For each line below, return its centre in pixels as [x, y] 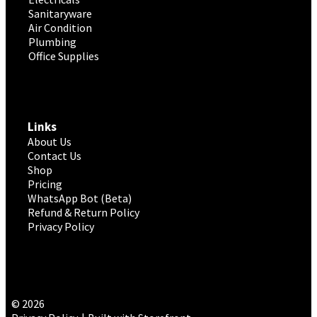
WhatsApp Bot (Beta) [80, 198]
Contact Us [54, 155]
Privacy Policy [61, 226]
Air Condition [60, 28]
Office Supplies [64, 56]
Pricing [45, 184]
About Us [50, 141]
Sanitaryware [60, 14]
